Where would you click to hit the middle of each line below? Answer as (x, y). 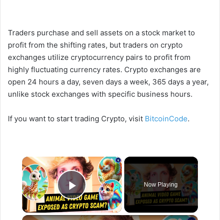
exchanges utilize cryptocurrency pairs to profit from (99, 57)
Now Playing (161, 185)
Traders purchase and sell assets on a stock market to (101, 33)
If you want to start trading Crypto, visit (76, 119)
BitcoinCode (166, 119)
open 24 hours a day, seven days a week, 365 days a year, (108, 82)
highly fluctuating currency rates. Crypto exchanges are (104, 70)
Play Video (107, 199)
